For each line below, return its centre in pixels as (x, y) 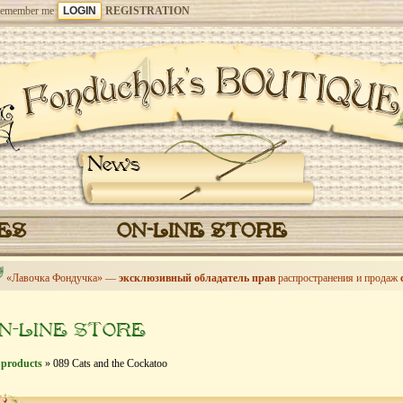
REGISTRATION (148, 11)
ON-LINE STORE (201, 232)
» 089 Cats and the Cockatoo (105, 363)
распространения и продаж (338, 278)
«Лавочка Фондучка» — (63, 278)
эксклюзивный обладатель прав (197, 278)
